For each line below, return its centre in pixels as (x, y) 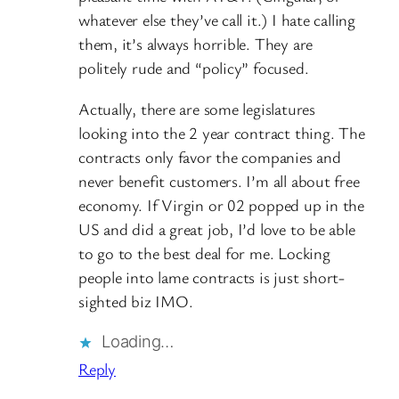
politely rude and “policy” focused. (194, 68)
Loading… (138, 342)
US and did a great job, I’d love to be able (217, 228)
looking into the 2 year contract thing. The (222, 132)
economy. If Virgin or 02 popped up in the (221, 204)
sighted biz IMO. (136, 301)
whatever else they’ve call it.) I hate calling (217, 20)
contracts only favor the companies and (210, 156)
